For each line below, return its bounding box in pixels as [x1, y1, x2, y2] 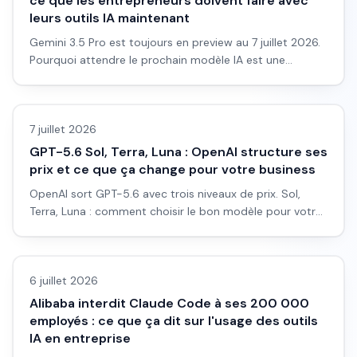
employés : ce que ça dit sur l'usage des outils [29, 312, 318, 329]
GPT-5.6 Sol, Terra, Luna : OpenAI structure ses [29, 143, 328, 160]
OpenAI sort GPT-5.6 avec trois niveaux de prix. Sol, [29, 186, 300, 201]
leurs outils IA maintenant [29, 10, 190, 26]
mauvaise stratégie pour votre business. [29, 70, 239, 84]
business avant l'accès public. [29, 222, 184, 236]
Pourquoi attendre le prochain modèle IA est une [29, 53, 285, 67]
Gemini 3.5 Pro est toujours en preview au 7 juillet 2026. [29, 35, 320, 49]
